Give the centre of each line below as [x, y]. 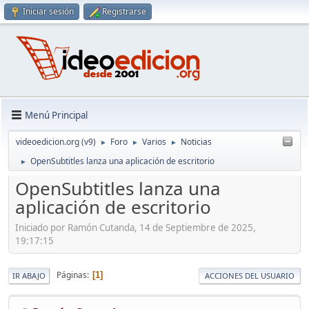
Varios [154, 142]
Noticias [196, 142]
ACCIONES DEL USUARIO [250, 275]
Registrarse [124, 11]
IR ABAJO [29, 275]
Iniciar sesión [48, 11]
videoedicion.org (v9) [56, 142]
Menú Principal [56, 115]
